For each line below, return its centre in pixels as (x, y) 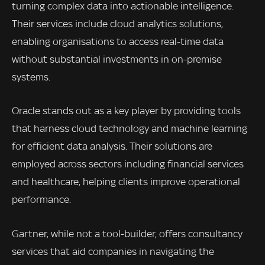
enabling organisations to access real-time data (118, 41)
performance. (41, 200)
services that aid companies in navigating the (113, 252)
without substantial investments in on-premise (117, 59)
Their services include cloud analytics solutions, (117, 23)
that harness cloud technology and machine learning (130, 129)
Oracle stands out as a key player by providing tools (126, 111)
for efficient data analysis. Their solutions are (112, 146)
